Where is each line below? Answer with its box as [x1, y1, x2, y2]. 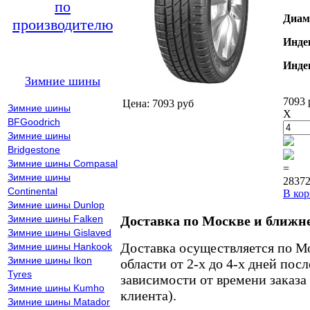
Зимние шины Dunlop [8, 199, 104, 210]
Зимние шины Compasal [8, 158, 118, 169]
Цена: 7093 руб [122, 98, 194, 109]
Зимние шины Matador [8, 296, 110, 307]
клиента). [120, 288, 176, 303]
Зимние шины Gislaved [8, 227, 111, 238]
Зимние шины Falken [8, 213, 103, 224]
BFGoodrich [8, 116, 60, 127]
